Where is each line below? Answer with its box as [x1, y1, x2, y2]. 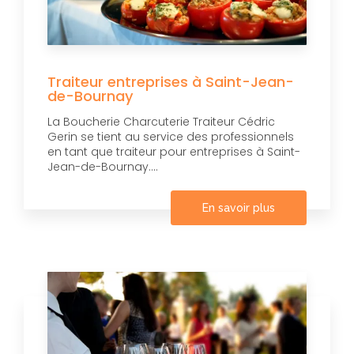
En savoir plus [202, 201, 275, 214]
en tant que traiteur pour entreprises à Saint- [47, 143, 300, 160]
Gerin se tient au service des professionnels [47, 128, 294, 145]
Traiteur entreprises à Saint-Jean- [47, 71, 294, 92]
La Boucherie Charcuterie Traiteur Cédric [47, 113, 275, 130]
